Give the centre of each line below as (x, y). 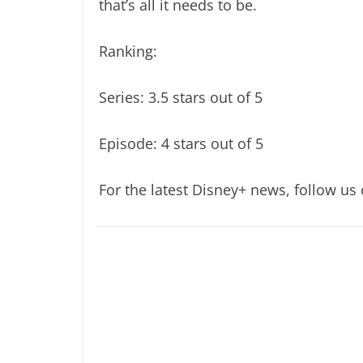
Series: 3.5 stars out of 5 (181, 98)
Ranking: (128, 51)
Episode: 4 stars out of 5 (181, 144)
